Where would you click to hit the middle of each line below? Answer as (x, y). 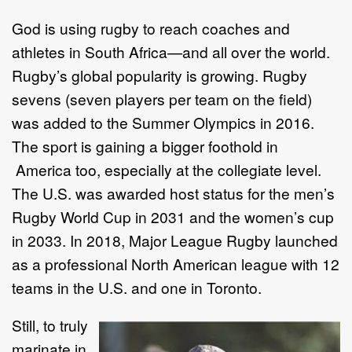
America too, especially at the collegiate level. (167, 169)
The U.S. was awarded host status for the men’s (173, 192)
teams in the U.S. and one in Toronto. (137, 287)
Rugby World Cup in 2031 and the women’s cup (173, 216)
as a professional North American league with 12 (176, 263)
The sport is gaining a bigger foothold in (145, 145)
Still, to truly (50, 324)
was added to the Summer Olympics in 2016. (163, 122)
